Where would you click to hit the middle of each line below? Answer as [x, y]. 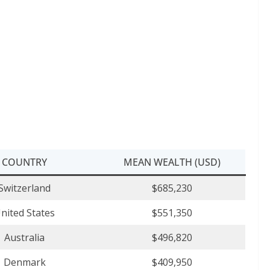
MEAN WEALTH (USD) [172, 162]
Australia [24, 238]
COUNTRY [24, 162]
